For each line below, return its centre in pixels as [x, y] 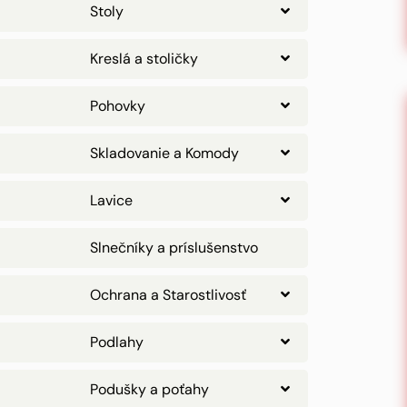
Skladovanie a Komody [164, 153]
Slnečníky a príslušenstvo [174, 248]
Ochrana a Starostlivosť [168, 295]
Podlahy [117, 342]
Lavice [111, 200]
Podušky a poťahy [149, 389]
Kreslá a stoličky [144, 59]
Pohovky [118, 106]
